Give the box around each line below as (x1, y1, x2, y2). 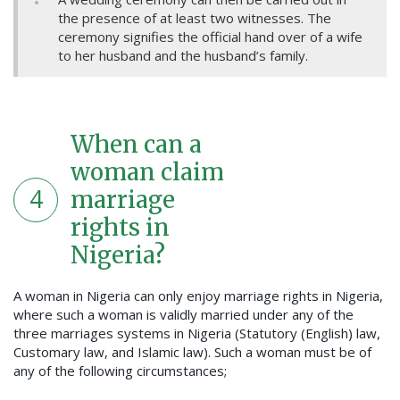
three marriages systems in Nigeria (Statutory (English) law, (13, 324, 380, 343)
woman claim (71, 157, 224, 187)
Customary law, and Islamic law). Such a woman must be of (13, 343, 371, 362)
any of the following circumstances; (13, 362, 227, 380)
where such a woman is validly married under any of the (13, 305, 354, 324)
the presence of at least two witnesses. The (58, 9, 331, 28)
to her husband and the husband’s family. (58, 46, 308, 65)
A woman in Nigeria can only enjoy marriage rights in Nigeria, (13, 287, 383, 305)
